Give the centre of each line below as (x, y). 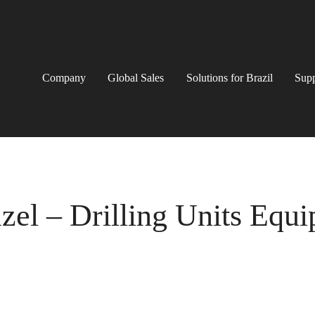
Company (64, 78)
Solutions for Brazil (229, 78)
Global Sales (136, 78)
